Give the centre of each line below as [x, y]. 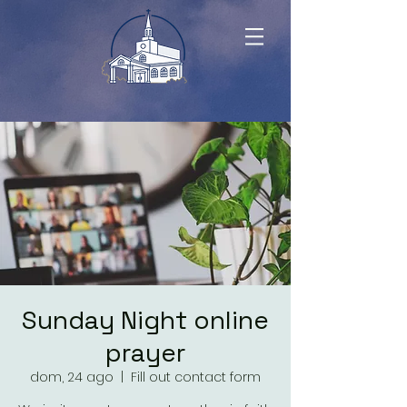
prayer [145, 352]
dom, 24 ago [72, 377]
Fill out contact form [196, 377]
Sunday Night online [145, 320]
